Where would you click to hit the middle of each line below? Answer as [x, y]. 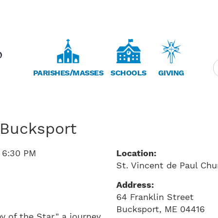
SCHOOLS [128, 73]
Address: [135, 185]
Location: [136, 153]
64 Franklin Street [155, 197]
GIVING [171, 73]
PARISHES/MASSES [68, 73]
